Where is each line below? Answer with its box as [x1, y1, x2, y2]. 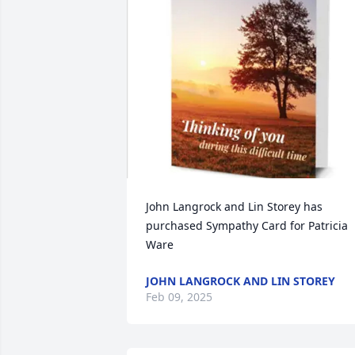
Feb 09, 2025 [146, 289, 212, 304]
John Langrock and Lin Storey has [146, 199, 323, 214]
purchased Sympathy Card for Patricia [146, 218, 348, 233]
